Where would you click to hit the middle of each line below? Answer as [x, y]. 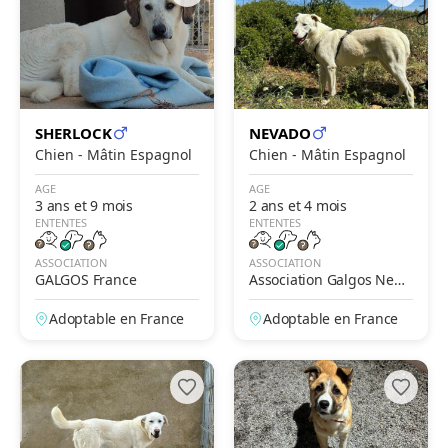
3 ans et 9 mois [84, 205]
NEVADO [280, 132]
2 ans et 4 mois [298, 205]
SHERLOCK [73, 132]
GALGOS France [86, 279]
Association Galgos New [327, 279]
